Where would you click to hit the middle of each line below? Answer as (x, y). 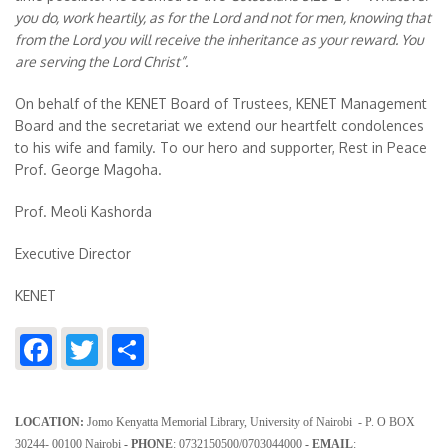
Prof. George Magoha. (88, 169)
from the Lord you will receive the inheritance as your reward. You (219, 39)
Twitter (150, 346)
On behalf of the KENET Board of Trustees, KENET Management (221, 103)
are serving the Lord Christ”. (101, 61)
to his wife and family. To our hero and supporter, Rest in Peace (221, 147)
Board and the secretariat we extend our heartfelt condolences (219, 125)
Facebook (120, 346)
